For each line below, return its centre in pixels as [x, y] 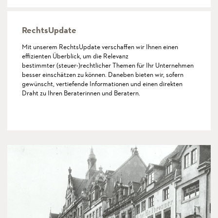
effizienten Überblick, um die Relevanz [75, 56]
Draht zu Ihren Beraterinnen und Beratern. [81, 93]
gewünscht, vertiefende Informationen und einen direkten [102, 83]
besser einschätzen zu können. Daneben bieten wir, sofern [103, 74]
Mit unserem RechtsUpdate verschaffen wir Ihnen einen [100, 46]
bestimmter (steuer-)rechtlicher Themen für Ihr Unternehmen [108, 65]
